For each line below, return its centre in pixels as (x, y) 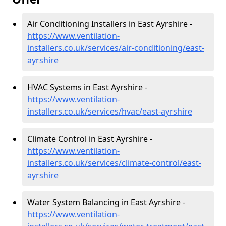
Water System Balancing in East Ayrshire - (106, 203)
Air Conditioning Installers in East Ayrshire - (110, 24)
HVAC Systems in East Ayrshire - (87, 88)
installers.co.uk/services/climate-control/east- (114, 163)
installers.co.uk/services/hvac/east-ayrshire (110, 112)
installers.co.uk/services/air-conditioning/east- (116, 48)
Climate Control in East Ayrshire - (90, 139)
